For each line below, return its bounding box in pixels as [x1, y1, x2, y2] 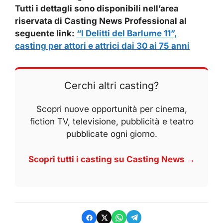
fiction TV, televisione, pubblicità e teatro [29, 116, 194, 127]
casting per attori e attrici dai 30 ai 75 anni [15, 41, 190, 51]
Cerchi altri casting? [64, 80, 159, 92]
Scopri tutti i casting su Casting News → [28, 154, 195, 164]
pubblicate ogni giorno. [66, 129, 157, 139]
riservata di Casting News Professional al [15, 16, 187, 26]
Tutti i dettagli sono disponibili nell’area [15, 3, 179, 14]
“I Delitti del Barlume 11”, [77, 28, 177, 39]
